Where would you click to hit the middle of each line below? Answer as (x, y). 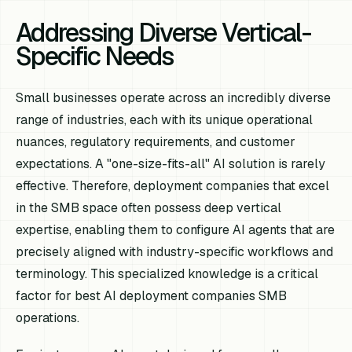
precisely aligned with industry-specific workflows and (175, 251)
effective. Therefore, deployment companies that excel (173, 185)
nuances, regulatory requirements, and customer (156, 141)
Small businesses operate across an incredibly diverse (174, 97)
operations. (48, 317)
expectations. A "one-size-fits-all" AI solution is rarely (171, 163)
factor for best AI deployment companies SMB (152, 295)
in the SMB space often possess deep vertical (149, 207)
